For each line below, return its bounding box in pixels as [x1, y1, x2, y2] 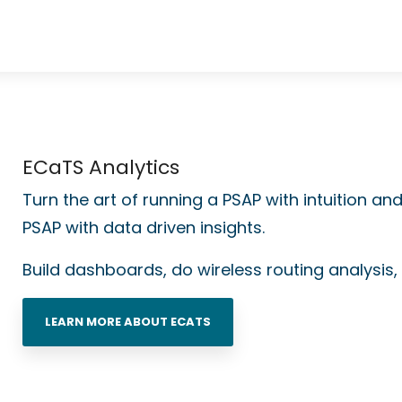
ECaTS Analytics [22, 153, 179, 181]
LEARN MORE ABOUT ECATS [45, 312, 211, 330]
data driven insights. [103, 215, 265, 239]
